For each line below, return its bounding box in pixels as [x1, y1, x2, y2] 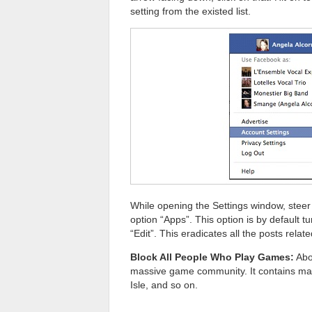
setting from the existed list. [130, 5, 251, 17]
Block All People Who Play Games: [130, 251, 294, 263]
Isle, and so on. [130, 279, 198, 291]
